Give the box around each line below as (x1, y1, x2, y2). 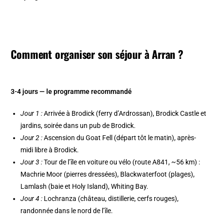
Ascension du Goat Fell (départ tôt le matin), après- (42, 134, 197, 142)
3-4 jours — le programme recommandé (11, 88, 132, 96)
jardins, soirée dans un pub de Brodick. (20, 122, 136, 130)
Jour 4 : (20, 195, 43, 203)
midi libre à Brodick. (20, 146, 79, 154)
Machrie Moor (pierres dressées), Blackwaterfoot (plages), (20, 170, 195, 179)
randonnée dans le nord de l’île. (20, 207, 113, 215)
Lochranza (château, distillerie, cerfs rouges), (42, 195, 179, 203)
